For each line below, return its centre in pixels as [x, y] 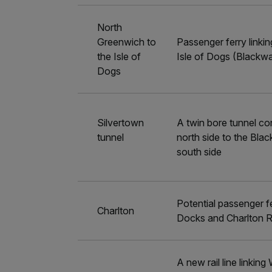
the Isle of [119, 56]
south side [199, 152]
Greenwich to [127, 42]
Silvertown [121, 123]
